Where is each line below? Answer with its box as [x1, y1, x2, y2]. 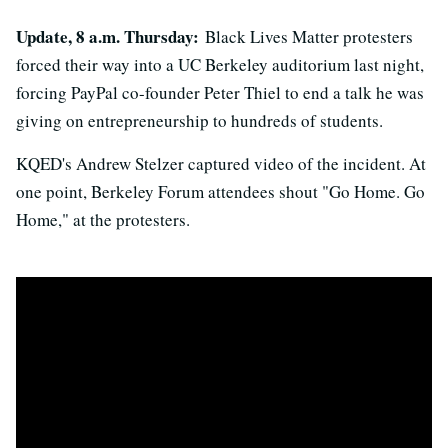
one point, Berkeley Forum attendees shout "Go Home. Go [16, 180, 425, 203]
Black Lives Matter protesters [205, 25, 413, 48]
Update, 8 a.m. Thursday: [16, 24, 205, 49]
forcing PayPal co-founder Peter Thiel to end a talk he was [16, 81, 424, 104]
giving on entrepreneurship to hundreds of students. [16, 109, 383, 132]
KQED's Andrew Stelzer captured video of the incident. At [16, 152, 426, 175]
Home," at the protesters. [16, 208, 190, 231]
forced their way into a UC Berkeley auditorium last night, [16, 53, 424, 76]
